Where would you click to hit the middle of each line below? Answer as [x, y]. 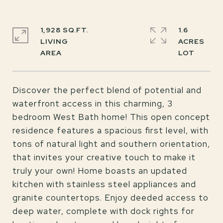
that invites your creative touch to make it [104, 157]
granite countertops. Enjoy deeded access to [111, 198]
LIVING [54, 41]
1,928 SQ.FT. [64, 30]
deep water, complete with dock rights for [104, 211]
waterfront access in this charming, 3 [93, 104]
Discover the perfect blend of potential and [107, 90]
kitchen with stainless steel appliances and [104, 184]
